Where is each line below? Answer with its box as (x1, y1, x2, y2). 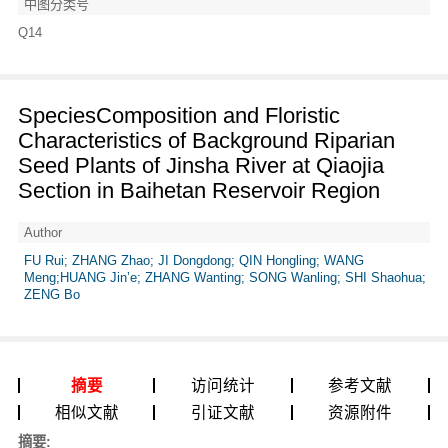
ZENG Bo (23, 287, 80, 303)
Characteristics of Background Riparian (17, 129, 395, 154)
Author (23, 224, 62, 240)
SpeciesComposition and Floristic (17, 104, 340, 129)
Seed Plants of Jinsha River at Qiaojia (17, 154, 384, 179)
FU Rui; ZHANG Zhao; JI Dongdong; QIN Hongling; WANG (23, 253, 364, 269)
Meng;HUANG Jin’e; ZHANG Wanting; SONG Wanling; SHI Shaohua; (23, 270, 426, 286)
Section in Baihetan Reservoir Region (17, 179, 380, 204)
